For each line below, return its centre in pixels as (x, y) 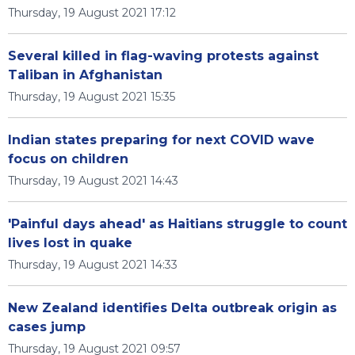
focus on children (68, 159)
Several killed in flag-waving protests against (163, 56)
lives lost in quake (70, 243)
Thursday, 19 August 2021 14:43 (93, 181)
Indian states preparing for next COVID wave (161, 140)
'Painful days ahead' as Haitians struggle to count (177, 224)
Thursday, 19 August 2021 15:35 (92, 97)
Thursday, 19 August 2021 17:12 (92, 13)
